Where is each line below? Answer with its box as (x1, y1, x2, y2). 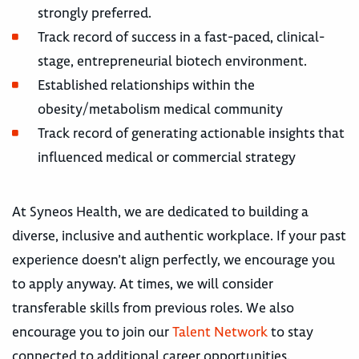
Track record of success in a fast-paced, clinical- (38, 27, 325, 46)
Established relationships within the (38, 75, 255, 94)
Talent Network (172, 322, 268, 341)
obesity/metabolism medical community (38, 99, 283, 118)
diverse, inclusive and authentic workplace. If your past (12, 226, 346, 244)
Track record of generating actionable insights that (38, 123, 345, 142)
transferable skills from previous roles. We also (12, 298, 294, 317)
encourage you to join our (12, 322, 172, 341)
